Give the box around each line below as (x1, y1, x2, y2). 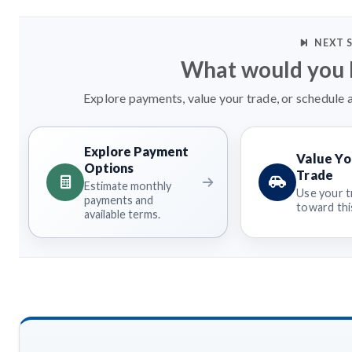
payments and (84, 192, 153, 207)
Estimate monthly (84, 178, 171, 192)
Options (84, 159, 134, 175)
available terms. (84, 207, 160, 221)
